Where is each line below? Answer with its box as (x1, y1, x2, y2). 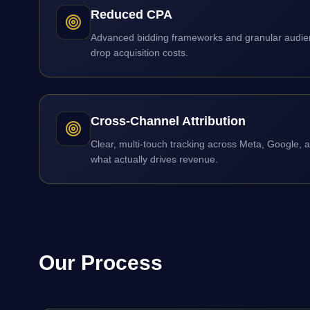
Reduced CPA (91, 8, 172, 21)
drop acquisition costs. (91, 47, 188, 58)
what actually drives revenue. (91, 154, 218, 165)
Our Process (39, 251, 163, 274)
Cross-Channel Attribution (91, 114, 246, 128)
